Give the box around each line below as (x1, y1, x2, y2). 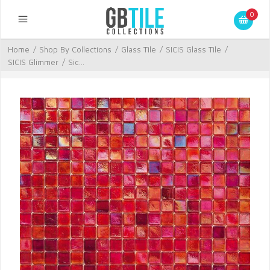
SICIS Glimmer (8, 57, 58, 67)
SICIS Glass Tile (166, 45, 221, 54)
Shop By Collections (39, 45, 111, 54)
